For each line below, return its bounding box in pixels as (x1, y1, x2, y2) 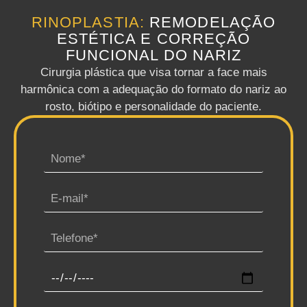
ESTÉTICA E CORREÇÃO (56, 30, 251, 47)
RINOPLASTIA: (31, 14, 150, 31)
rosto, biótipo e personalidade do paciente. (45, 100, 262, 113)
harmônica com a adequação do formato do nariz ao (21, 83, 286, 96)
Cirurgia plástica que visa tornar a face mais (40, 66, 267, 79)
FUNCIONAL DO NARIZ (65, 47, 242, 64)
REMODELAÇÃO (149, 14, 276, 31)
